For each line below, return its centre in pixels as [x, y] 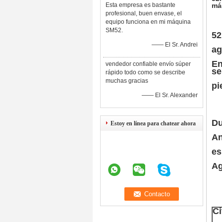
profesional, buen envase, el [144, 13]
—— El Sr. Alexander [170, 95]
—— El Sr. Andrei [175, 45]
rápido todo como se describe [145, 72]
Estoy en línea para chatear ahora [153, 123]
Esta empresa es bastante [140, 5]
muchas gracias [127, 81]
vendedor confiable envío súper [148, 64]
